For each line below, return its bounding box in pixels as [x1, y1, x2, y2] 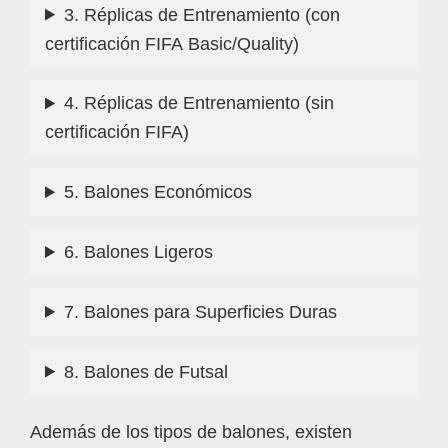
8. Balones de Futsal [64, 361, 229, 382]
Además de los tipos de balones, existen [30, 422, 352, 443]
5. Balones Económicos [64, 182, 253, 203]
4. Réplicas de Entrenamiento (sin [64, 93, 335, 114]
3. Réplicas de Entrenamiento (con [64, 4, 341, 25]
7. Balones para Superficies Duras [64, 301, 338, 322]
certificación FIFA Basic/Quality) [45, 33, 299, 54]
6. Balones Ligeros [64, 241, 214, 262]
